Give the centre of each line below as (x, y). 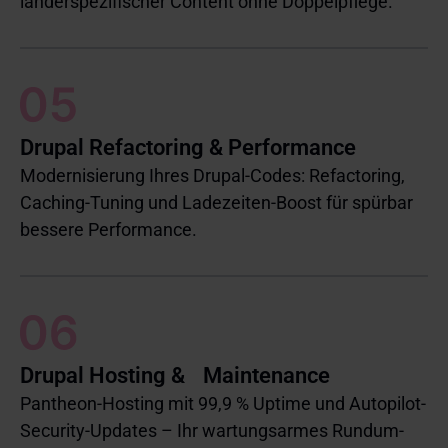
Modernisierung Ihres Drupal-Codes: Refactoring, (212, 175)
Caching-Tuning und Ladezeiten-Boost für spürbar (216, 202)
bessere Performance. (108, 229)
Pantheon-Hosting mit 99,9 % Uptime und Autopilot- (223, 403)
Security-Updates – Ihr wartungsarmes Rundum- (212, 430)
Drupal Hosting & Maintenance (175, 375)
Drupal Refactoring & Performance (188, 147)
